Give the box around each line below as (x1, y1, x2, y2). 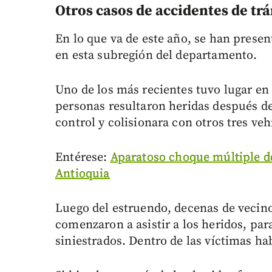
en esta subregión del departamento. (55, 48, 257, 64)
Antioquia (55, 166, 110, 182)
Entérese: (55, 150, 110, 166)
